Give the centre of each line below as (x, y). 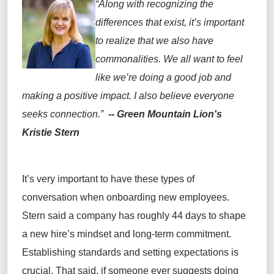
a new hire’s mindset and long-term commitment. (127, 234)
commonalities (127, 59)
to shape (226, 216)
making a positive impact (76, 96)
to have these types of (146, 179)
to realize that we (133, 41)
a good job (189, 78)
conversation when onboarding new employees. (126, 198)
